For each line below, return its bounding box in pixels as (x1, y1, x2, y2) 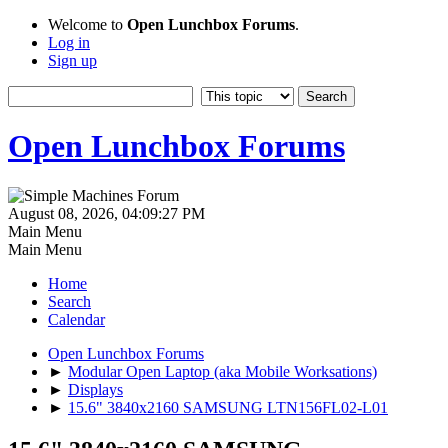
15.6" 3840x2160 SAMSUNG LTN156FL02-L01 (68, 398, 388, 416)
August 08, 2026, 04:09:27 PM (8, 204, 205, 222)
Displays (68, 380, 123, 398)
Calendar (48, 310, 105, 328)
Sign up (48, 52, 97, 69)
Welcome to (48, 16, 127, 33)
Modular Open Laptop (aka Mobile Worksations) (68, 362, 377, 380)
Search (48, 292, 91, 310)
